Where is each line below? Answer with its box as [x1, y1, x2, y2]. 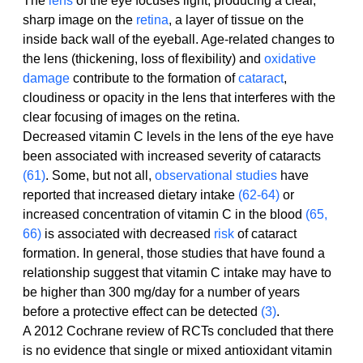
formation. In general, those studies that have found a [23, 246, 328, 261]
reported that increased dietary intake [23, 188, 238, 203]
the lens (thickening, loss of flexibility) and [23, 52, 264, 66]
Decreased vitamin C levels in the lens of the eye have [23, 130, 337, 144]
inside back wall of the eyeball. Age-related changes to [23, 32, 338, 47]
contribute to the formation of [70, 71, 238, 86]
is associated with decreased [41, 227, 214, 241]
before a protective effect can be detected [23, 305, 261, 319]
